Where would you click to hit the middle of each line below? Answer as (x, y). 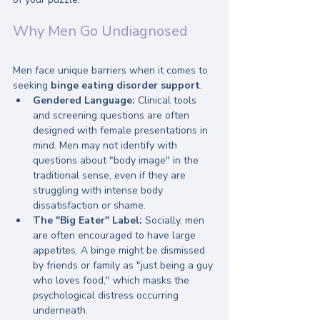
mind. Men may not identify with (106, 146)
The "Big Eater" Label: (87, 221)
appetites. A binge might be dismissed (120, 251)
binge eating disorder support (125, 86)
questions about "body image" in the (117, 161)
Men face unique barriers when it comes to (112, 71)
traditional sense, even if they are (111, 176)
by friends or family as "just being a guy (124, 266)
